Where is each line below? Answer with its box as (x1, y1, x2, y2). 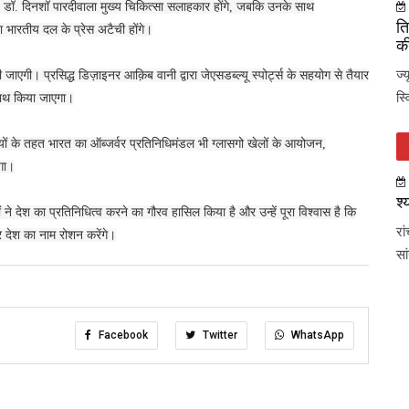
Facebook (96, 328, 148, 341)
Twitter (200, 328, 237, 341)
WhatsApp (288, 328, 344, 341)
